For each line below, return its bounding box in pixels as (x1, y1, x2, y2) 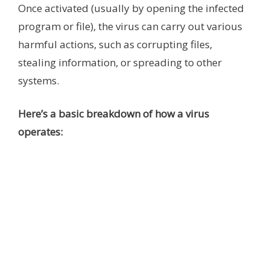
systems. (18, 73, 59, 87)
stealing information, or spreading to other (18, 55, 222, 69)
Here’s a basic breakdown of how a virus (18, 107, 209, 121)
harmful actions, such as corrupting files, (18, 37, 212, 51)
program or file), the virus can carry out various (18, 19, 242, 33)
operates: (18, 125, 63, 139)
